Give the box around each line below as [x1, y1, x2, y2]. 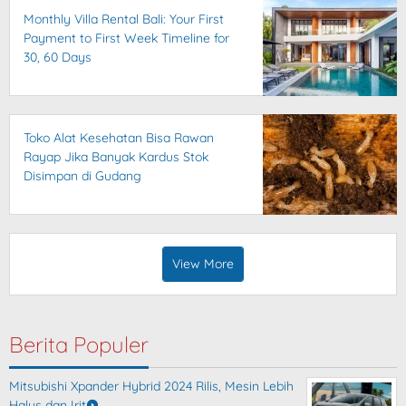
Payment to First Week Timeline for [24, 30, 229, 47]
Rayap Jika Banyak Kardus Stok [24, 149, 208, 166]
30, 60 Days [24, 49, 92, 66]
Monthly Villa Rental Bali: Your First [24, 11, 224, 28]
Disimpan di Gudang [24, 168, 141, 185]
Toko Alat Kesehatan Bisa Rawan [24, 130, 214, 147]
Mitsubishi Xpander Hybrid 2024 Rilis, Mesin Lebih [9, 378, 294, 395]
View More [172, 256, 234, 273]
